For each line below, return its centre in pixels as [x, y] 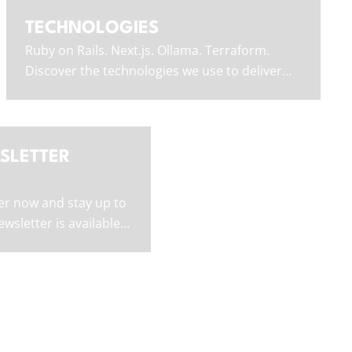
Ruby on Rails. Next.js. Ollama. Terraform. [147, 51]
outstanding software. [90, 92]
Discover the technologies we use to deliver [154, 71]
